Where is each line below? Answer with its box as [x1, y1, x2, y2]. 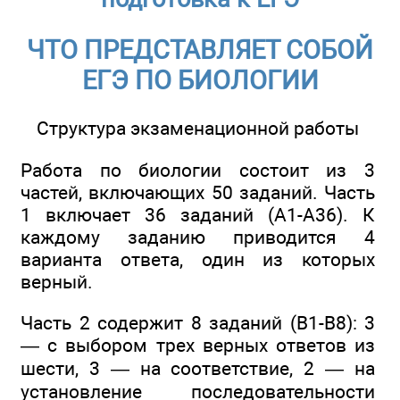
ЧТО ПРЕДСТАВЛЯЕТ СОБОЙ [27, 35, 373, 66]
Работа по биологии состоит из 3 [21, 158, 375, 181]
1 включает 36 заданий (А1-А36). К [21, 203, 375, 226]
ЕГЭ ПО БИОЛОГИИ [81, 65, 319, 96]
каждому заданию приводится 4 [21, 225, 375, 248]
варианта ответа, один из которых [21, 247, 375, 271]
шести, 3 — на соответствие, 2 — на [21, 357, 375, 380]
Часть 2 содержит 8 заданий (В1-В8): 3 [21, 312, 375, 335]
